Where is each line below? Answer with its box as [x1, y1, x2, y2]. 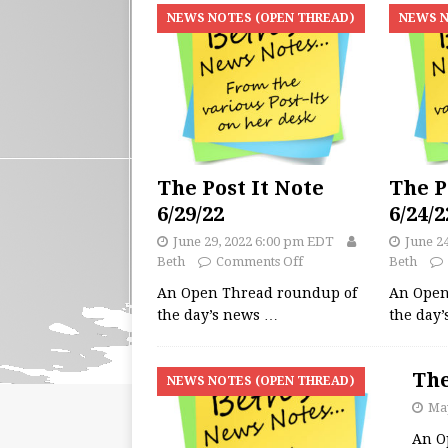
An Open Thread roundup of [157, 285, 357, 302]
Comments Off [216, 254, 303, 270]
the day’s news [157, 307, 264, 324]
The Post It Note [157, 176, 324, 201]
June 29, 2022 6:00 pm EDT [173, 234, 334, 250]
